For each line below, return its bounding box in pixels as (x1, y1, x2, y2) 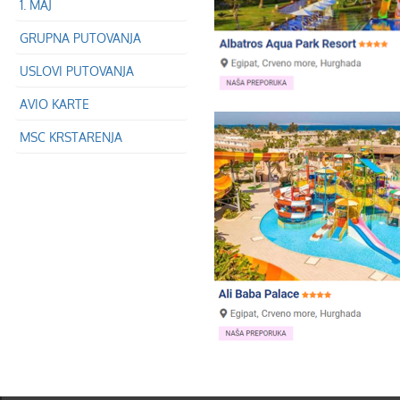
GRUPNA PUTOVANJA (20, 30, 141, 46)
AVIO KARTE (20, 96, 89, 112)
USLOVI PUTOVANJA (20, 63, 134, 79)
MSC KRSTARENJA (20, 129, 122, 145)
